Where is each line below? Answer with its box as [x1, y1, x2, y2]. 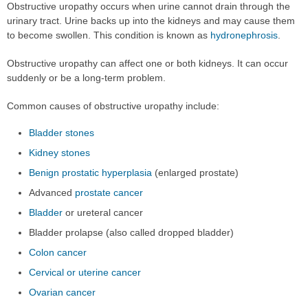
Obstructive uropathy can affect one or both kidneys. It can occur [7, 58, 288, 69]
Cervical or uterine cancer [29, 267, 142, 278]
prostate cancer [75, 187, 144, 199]
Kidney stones [29, 147, 91, 159]
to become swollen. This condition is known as [7, 30, 210, 41]
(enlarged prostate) [152, 167, 239, 179]
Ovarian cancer [29, 287, 96, 298]
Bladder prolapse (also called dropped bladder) [29, 227, 234, 239]
